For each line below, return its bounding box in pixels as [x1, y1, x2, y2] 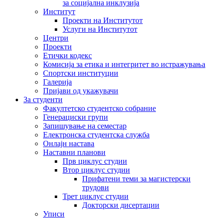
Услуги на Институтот [63, 25, 137, 33]
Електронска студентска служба [43, 131, 150, 139]
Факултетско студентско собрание [43, 104, 156, 112]
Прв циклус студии [63, 157, 127, 165]
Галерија [43, 78, 72, 86]
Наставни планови [43, 148, 106, 156]
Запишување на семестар [43, 122, 127, 130]
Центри [43, 34, 68, 42]
